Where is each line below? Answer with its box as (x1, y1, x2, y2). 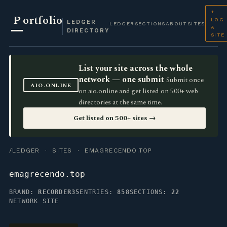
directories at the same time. (79, 97, 163, 107)
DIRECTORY (67, 27, 110, 34)
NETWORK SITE (9, 198, 59, 205)
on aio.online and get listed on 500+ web (79, 86, 199, 96)
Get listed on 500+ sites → (73, 113, 156, 123)
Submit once (166, 75, 204, 85)
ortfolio (23, 12, 63, 29)
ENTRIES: (80, 188, 118, 196)
